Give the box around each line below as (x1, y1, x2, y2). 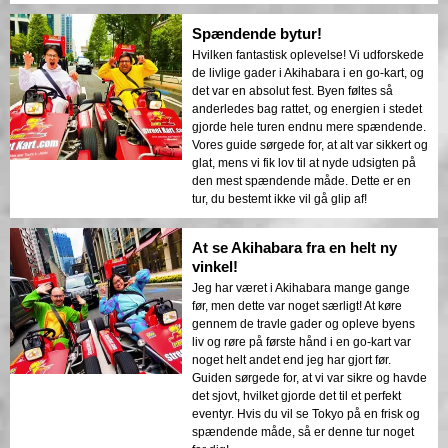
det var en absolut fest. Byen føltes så (192, 83, 393, 98)
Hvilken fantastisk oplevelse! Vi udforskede (192, 47, 424, 62)
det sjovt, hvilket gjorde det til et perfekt (192, 388, 401, 403)
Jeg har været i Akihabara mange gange (192, 280, 410, 295)
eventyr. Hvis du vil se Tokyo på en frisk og (192, 406, 420, 421)
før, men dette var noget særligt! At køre (192, 298, 402, 313)
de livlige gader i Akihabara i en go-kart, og (192, 65, 424, 80)
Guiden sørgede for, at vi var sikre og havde (192, 370, 427, 385)
